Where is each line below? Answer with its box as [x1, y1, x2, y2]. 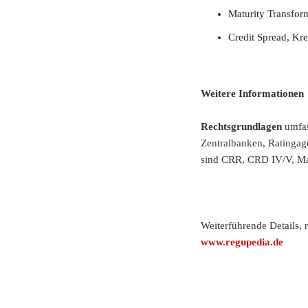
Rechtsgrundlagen [201, 120, 282, 132]
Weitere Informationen [201, 87, 304, 99]
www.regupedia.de [201, 236, 283, 247]
